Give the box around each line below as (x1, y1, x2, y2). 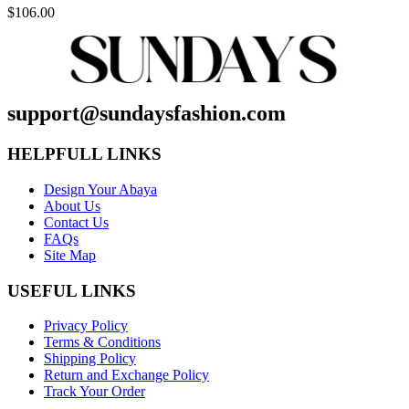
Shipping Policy (44, 351, 136, 367)
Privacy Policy (44, 318, 128, 334)
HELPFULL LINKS (7, 144, 162, 164)
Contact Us (44, 214, 109, 230)
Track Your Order (44, 383, 145, 400)
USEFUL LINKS (7, 280, 136, 300)
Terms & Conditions (44, 334, 161, 351)
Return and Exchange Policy (44, 367, 209, 383)
